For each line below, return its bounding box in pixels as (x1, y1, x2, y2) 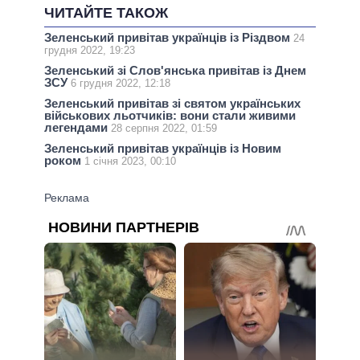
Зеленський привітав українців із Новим (44, 141, 281, 156)
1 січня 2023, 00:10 (84, 155, 176, 168)
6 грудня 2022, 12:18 (71, 77, 170, 89)
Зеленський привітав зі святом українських (44, 96, 301, 111)
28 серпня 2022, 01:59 (111, 122, 217, 135)
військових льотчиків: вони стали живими (44, 108, 296, 123)
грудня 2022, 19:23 (44, 43, 135, 56)
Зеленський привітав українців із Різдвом (44, 30, 293, 44)
